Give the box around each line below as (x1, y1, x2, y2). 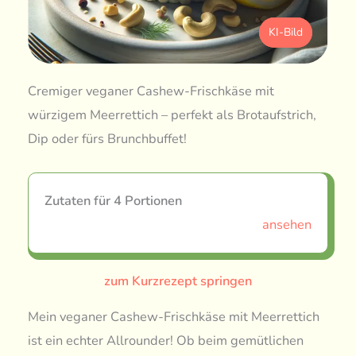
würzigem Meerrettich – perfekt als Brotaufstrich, (28, 106, 317, 125)
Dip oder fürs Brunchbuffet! (28, 130, 188, 149)
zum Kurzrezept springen (104, 271, 252, 290)
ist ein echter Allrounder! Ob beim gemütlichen (28, 331, 304, 350)
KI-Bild (268, 25, 303, 41)
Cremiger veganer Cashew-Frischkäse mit (28, 82, 275, 101)
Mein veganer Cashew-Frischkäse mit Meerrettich (28, 307, 320, 326)
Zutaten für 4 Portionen (44, 191, 183, 210)
